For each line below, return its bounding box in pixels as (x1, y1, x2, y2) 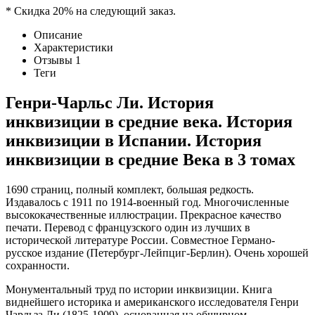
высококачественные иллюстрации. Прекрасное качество (6, 208, 281, 221)
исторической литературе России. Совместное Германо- (6, 233, 275, 246)
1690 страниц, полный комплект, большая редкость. (6, 183, 254, 195)
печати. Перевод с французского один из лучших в (6, 221, 250, 233)
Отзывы (34, 53, 75, 66)
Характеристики (34, 41, 113, 53)
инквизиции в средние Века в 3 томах (6, 150, 295, 169)
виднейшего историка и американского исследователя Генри (6, 295, 299, 308)
